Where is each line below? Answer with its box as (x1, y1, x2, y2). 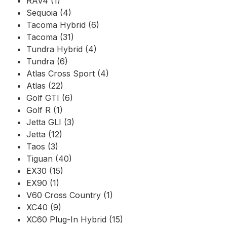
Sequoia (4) (26, 7, 71, 18)
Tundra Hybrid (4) (26, 44, 97, 54)
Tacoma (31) (26, 31, 74, 42)
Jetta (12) (26, 129, 62, 139)
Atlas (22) (26, 80, 63, 91)
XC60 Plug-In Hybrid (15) (26, 214, 123, 224)
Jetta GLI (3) (26, 117, 74, 127)
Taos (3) (26, 141, 58, 152)
